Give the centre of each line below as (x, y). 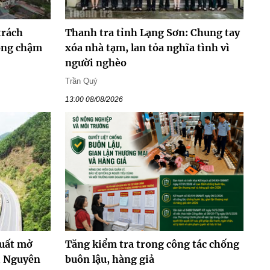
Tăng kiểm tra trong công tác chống (152, 244)
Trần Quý (81, 81)
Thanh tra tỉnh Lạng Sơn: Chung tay (152, 32)
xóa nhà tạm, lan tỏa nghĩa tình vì (147, 47)
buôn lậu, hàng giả (109, 259)
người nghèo (96, 62)
